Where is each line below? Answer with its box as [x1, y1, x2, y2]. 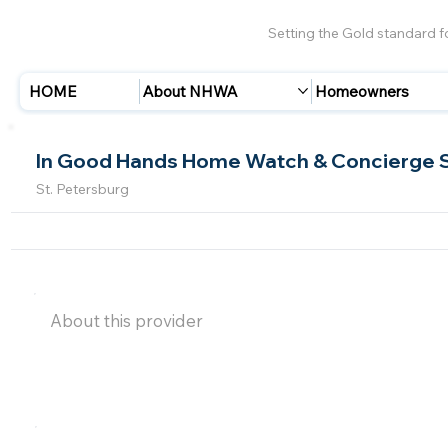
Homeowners [315, 81, 410, 101]
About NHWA [143, 81, 239, 101]
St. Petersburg [35, 180, 129, 199]
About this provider [50, 310, 204, 332]
